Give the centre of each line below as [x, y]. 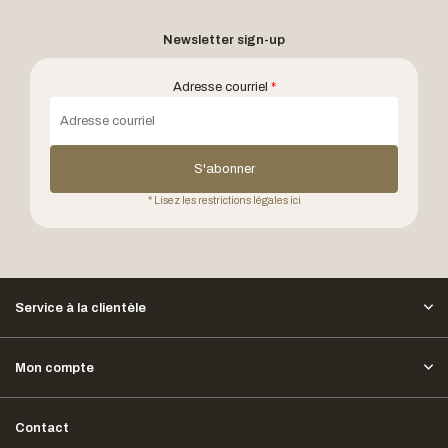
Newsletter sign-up [224, 40]
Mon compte [54, 368]
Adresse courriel [221, 87]
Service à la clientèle [80, 308]
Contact [42, 428]
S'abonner [224, 169]
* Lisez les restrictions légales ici [224, 200]
